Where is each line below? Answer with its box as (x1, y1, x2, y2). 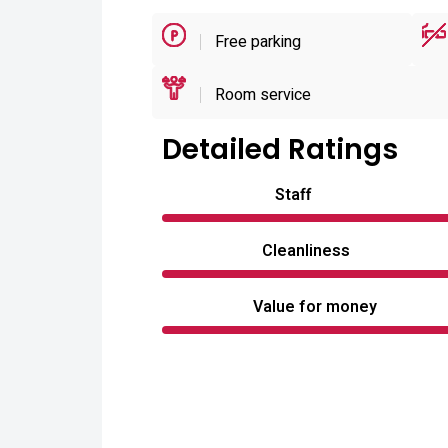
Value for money (253, 295, 377, 319)
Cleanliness (262, 239, 350, 263)
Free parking (211, 30, 301, 54)
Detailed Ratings (162, 130, 398, 169)
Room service (211, 83, 311, 107)
